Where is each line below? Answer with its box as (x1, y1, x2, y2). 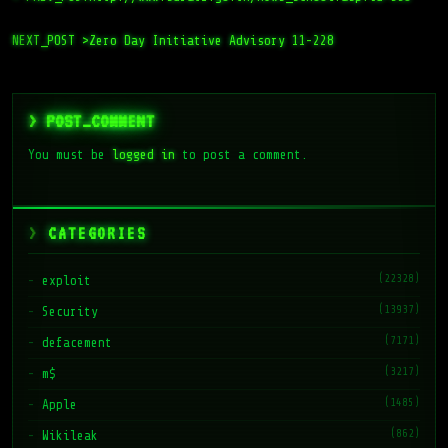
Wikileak (42, 428, 98, 443)
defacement (42, 335, 112, 350)
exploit (42, 273, 91, 288)
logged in (112, 146, 175, 162)
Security (42, 304, 98, 319)
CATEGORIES (47, 224, 148, 243)
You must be (28, 146, 112, 162)
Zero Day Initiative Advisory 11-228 (89, 32, 334, 48)
